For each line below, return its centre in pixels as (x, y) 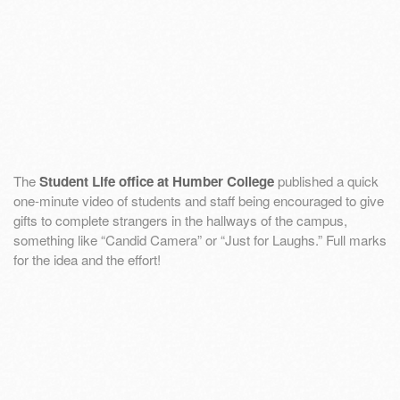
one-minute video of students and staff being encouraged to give (199, 201)
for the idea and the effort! (87, 260)
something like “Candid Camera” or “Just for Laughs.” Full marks (200, 240)
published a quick (326, 181)
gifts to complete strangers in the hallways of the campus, (180, 221)
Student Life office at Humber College (157, 182)
